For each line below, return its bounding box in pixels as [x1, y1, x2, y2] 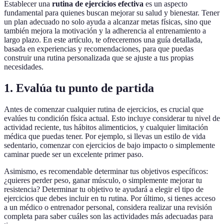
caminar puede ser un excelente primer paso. [4, 150, 143, 159]
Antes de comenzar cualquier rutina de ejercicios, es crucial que [4, 105, 203, 114]
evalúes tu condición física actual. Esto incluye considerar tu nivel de [4, 114, 220, 123]
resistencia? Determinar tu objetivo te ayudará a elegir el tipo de [4, 185, 203, 194]
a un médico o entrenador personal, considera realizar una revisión [4, 203, 212, 212]
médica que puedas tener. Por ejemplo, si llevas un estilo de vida [4, 132, 205, 141]
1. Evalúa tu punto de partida [4, 81, 154, 95]
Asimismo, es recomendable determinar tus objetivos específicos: [4, 167, 208, 176]
